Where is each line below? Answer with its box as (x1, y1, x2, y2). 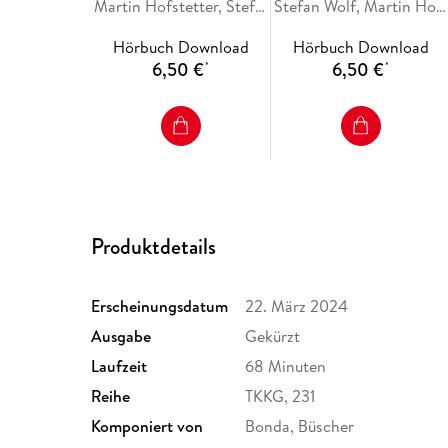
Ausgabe (91, 325, 152, 348)
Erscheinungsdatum (91, 295, 229, 318)
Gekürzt (245, 325, 301, 348)
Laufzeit (91, 355, 148, 378)
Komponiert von (91, 415, 204, 438)
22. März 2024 (245, 295, 349, 318)
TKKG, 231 (245, 385, 316, 408)
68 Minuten (245, 355, 327, 378)
